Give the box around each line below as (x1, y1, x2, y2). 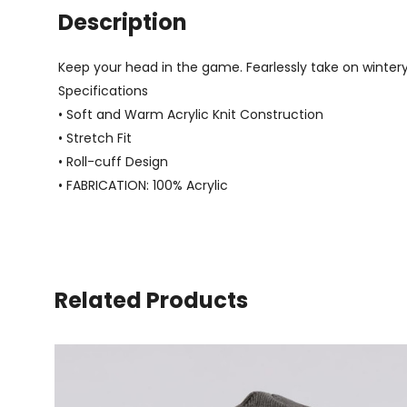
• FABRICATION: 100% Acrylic (57, 175, 228, 194)
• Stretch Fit (57, 128, 132, 147)
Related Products (55, 284, 248, 315)
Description (57, 6, 187, 37)
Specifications (57, 81, 148, 100)
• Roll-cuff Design (57, 152, 168, 171)
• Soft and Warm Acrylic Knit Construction (57, 104, 323, 124)
